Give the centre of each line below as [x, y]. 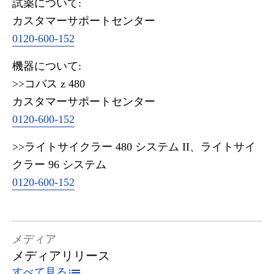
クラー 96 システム [59, 165]
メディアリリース [61, 256]
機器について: [47, 66]
